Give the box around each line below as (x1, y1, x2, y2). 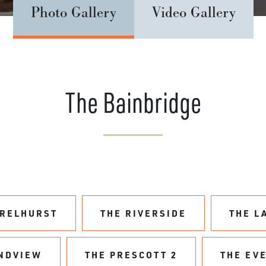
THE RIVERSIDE (100, 207, 186, 219)
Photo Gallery (30, 3, 116, 23)
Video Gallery (151, 3, 236, 23)
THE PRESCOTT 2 (84, 248, 178, 261)
